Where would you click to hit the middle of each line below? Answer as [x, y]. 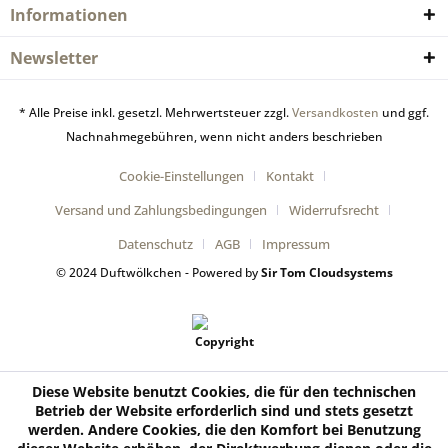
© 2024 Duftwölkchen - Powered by [156, 273]
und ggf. [404, 113]
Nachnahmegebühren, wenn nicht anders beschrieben [224, 137]
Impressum [296, 244]
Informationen [69, 15]
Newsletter [54, 58]
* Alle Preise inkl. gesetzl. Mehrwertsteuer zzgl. [155, 113]
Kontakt [290, 176]
